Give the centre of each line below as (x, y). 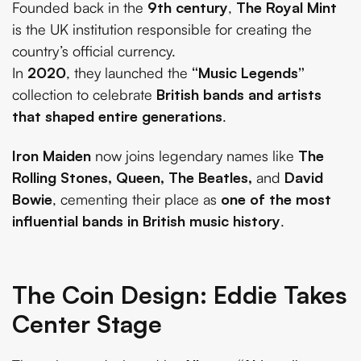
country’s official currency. (94, 50)
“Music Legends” (248, 72)
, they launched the (129, 72)
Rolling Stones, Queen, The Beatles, (132, 178)
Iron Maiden (52, 156)
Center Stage (87, 324)
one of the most (276, 199)
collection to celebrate (84, 94)
